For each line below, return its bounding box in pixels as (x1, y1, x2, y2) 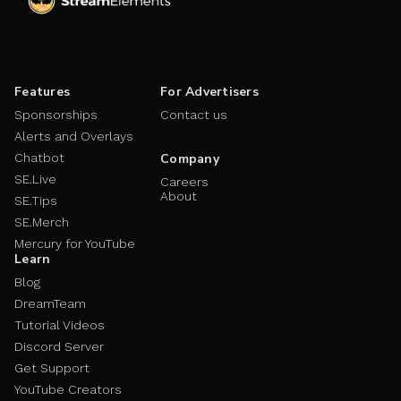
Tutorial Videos (14, 317, 105, 332)
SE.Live (14, 171, 56, 186)
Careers (160, 174, 209, 189)
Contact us (160, 107, 227, 122)
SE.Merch (14, 214, 69, 229)
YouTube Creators (14, 381, 122, 397)
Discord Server (14, 338, 104, 354)
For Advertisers (160, 82, 259, 100)
